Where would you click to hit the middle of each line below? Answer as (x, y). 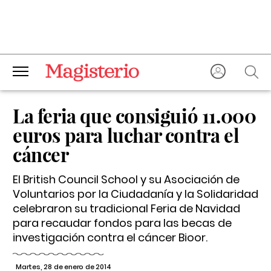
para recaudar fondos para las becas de (122, 223)
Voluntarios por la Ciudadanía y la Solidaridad (135, 194)
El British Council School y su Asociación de (126, 179)
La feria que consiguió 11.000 (135, 116)
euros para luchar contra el (126, 135)
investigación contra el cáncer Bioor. (110, 237)
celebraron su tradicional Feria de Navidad (126, 208)
